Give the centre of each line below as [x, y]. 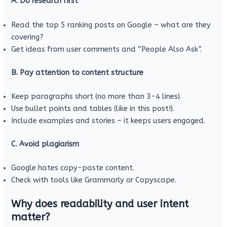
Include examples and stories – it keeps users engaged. [108, 121]
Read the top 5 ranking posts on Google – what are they [111, 25]
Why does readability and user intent [100, 204]
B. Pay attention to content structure [78, 72]
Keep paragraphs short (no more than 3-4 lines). [97, 96]
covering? [28, 37]
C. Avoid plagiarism [45, 144]
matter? [31, 217]
